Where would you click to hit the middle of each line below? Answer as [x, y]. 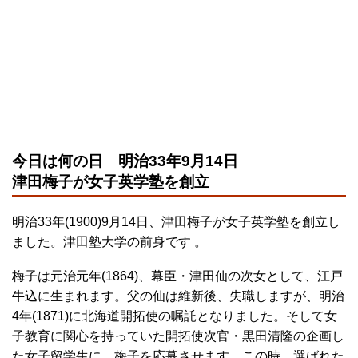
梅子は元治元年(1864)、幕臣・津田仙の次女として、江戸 [177, 276]
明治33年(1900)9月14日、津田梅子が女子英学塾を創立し [176, 221]
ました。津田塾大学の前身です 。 [109, 241]
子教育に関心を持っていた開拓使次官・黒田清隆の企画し [178, 336]
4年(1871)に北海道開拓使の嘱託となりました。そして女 [175, 316]
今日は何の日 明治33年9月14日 [125, 161]
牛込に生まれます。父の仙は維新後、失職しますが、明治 [178, 296]
